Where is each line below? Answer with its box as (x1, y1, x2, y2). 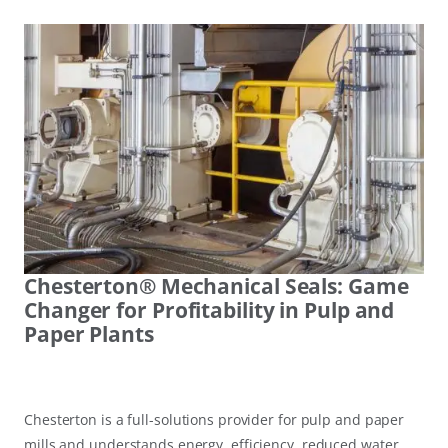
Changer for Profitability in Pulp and (24, 296, 395, 325)
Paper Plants (24, 320, 154, 349)
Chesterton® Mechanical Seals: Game (24, 272, 409, 301)
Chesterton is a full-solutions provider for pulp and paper (24, 410, 405, 430)
